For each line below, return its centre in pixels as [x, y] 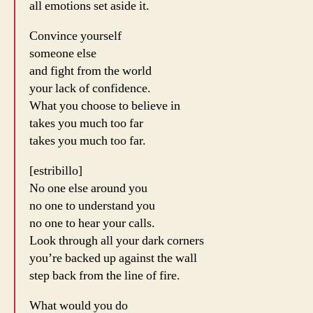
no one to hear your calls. [92, 224]
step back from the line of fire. [105, 276]
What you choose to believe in [105, 106]
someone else [63, 54]
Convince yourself [75, 36]
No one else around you [88, 189]
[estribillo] [56, 171]
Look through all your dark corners [117, 241]
